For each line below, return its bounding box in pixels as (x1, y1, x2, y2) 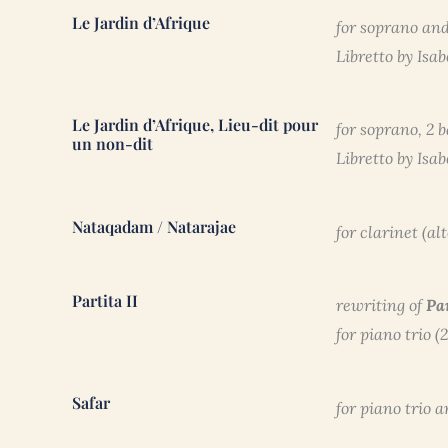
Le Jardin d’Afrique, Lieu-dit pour (72, 114, 318, 136)
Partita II (72, 290, 138, 312)
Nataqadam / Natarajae (72, 216, 236, 238)
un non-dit (72, 133, 153, 155)
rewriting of (336, 295, 426, 316)
